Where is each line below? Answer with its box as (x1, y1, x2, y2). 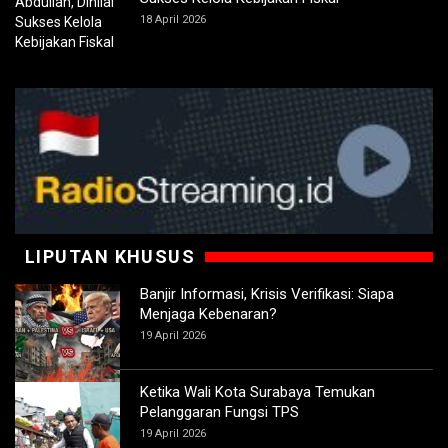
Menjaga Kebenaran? (140, 305, 277, 324)
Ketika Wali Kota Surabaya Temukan (140, 383, 375, 402)
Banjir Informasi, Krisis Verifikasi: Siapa (140, 285, 394, 304)
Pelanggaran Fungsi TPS (140, 403, 299, 422)
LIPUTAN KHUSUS (25, 246, 196, 268)
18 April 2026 (140, 13, 206, 27)
